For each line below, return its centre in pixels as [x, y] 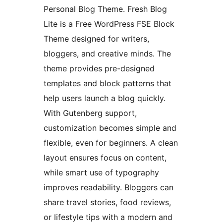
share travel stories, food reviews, [107, 202]
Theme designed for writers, [96, 38]
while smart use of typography [101, 172]
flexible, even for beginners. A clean [111, 142]
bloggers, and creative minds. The [107, 53]
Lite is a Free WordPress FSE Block [109, 24]
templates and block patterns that [108, 83]
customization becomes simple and [110, 128]
